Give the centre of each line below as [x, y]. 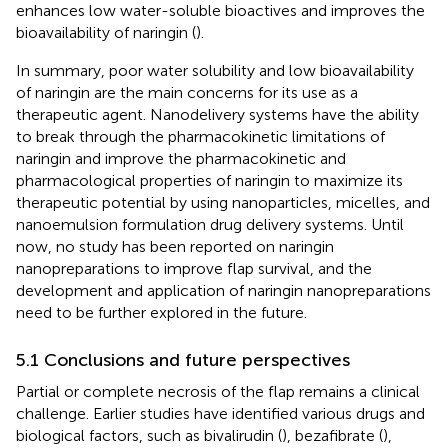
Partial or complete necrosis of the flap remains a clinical [218, 391]
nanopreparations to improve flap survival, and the [194, 268]
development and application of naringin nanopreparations [223, 290]
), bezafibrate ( [332, 435]
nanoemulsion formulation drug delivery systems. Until [210, 224]
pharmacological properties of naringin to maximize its [209, 180]
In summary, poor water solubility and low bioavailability [215, 70]
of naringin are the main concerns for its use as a [187, 92]
